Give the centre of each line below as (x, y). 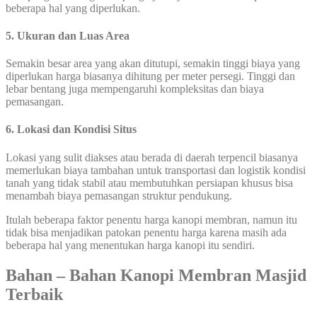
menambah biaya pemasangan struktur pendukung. (119, 195)
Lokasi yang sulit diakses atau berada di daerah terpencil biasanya (152, 157)
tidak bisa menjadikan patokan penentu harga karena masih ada (146, 232)
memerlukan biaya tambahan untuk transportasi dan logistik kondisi (156, 170)
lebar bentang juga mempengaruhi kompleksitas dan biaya (135, 89)
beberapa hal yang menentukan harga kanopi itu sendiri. (130, 245)
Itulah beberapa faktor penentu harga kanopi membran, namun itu (151, 219)
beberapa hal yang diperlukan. (73, 8)
